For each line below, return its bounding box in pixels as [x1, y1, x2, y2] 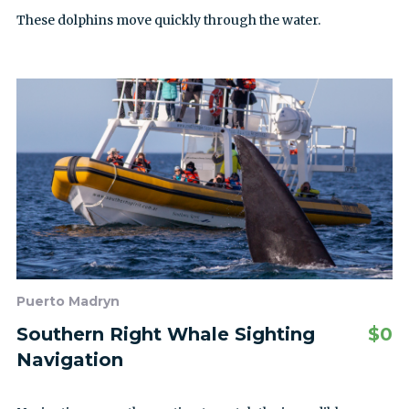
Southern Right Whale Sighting [16, 323, 315, 345]
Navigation [16, 349, 123, 371]
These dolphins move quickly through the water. [16, 12, 320, 28]
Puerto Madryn [16, 293, 120, 309]
